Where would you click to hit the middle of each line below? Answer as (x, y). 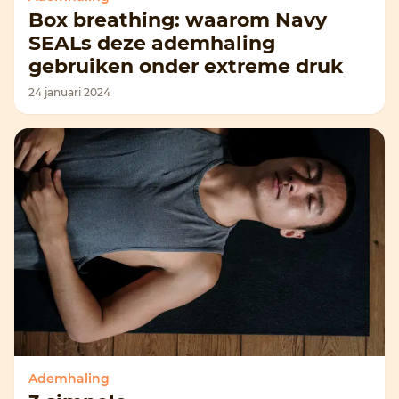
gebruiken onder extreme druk (186, 66)
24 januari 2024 (69, 92)
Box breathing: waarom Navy (178, 20)
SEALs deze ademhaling (152, 43)
